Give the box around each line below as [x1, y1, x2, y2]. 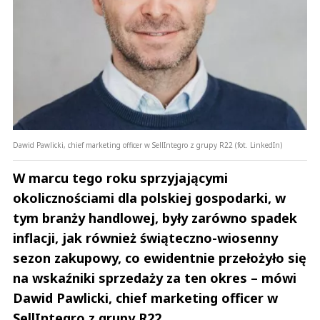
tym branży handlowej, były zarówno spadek [13, 209, 297, 226]
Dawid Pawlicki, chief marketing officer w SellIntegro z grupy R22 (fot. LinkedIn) [13, 139, 282, 150]
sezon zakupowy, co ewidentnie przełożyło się [13, 249, 306, 266]
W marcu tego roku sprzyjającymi [13, 169, 228, 186]
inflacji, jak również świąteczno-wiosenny [13, 229, 278, 246]
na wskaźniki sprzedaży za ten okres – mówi [13, 269, 296, 286]
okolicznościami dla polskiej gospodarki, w [13, 189, 286, 206]
